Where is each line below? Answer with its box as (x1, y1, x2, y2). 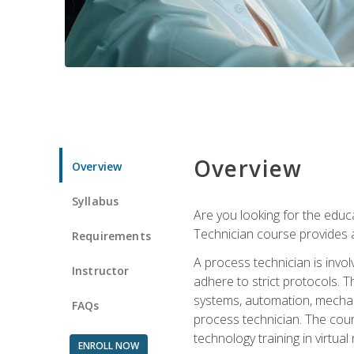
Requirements (72, 228, 151, 243)
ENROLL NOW (77, 338, 139, 352)
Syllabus (72, 193, 119, 209)
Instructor (72, 262, 130, 278)
